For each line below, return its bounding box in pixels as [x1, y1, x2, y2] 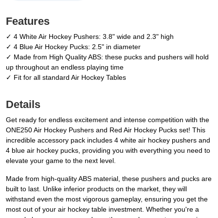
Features [6, 15, 50, 28]
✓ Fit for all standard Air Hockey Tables [6, 73, 126, 82]
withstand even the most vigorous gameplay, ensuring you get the [6, 195, 208, 203]
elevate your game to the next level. [6, 157, 116, 165]
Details [6, 98, 40, 111]
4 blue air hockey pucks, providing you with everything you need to [6, 146, 210, 155]
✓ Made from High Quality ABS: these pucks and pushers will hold [6, 53, 209, 61]
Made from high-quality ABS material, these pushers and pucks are [6, 175, 212, 183]
